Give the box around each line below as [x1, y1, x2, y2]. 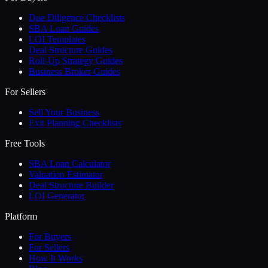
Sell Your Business [29, 107, 99, 118]
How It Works [29, 253, 83, 264]
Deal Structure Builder [29, 180, 114, 191]
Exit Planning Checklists [29, 118, 121, 129]
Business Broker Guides [29, 66, 120, 77]
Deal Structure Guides [29, 45, 112, 56]
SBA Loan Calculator [29, 159, 111, 169]
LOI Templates [29, 34, 86, 45]
